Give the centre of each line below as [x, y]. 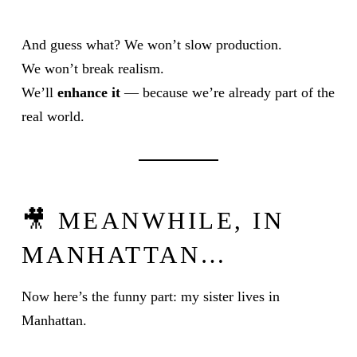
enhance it [88, 93]
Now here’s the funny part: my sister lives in [150, 297]
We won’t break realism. [92, 69]
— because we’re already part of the [227, 93]
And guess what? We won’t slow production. [151, 45]
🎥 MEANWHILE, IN [153, 221]
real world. [53, 117]
